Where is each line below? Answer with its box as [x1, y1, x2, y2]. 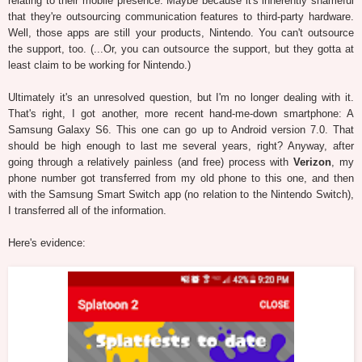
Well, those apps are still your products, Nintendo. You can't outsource [8, 27, 354, 40]
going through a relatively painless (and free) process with [8, 156, 294, 169]
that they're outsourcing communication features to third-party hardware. [8, 11, 354, 23]
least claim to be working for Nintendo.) [8, 59, 191, 72]
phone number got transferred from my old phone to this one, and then [8, 172, 354, 185]
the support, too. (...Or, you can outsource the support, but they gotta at [8, 43, 354, 56]
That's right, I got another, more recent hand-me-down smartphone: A [8, 107, 354, 120]
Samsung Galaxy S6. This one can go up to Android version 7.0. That [8, 124, 354, 137]
